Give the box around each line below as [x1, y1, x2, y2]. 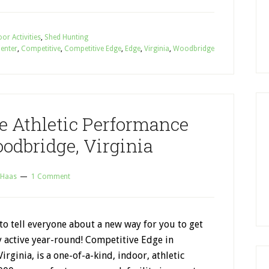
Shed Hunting [44, 33, 88, 41]
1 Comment [31, 172, 70, 181]
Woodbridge [173, 44, 214, 53]
